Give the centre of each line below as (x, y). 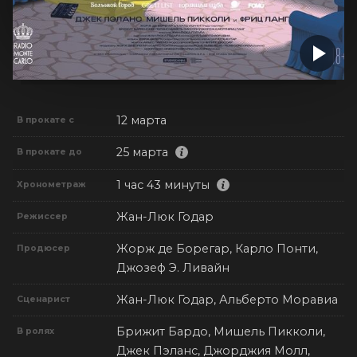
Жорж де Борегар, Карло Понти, (217, 249)
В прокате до (50, 151)
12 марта (141, 120)
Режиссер (43, 217)
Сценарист (44, 300)
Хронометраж (52, 184)
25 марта (142, 153)
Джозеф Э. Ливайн (173, 268)
